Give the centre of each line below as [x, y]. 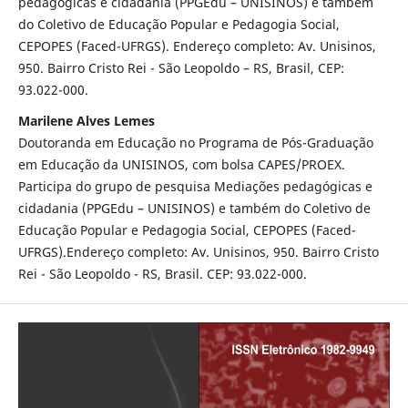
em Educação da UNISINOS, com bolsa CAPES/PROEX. [181, 165]
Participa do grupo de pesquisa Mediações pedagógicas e [195, 187]
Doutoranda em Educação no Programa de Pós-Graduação [195, 143]
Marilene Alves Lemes [86, 121]
